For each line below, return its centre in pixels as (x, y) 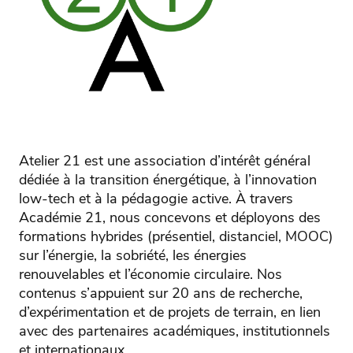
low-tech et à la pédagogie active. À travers (156, 199)
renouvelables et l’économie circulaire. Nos (150, 275)
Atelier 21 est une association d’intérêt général (165, 161)
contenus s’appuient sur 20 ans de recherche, (161, 294)
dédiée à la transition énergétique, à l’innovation (168, 180)
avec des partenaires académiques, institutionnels (175, 331)
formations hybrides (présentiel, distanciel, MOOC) (176, 237)
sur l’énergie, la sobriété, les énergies (133, 256)
